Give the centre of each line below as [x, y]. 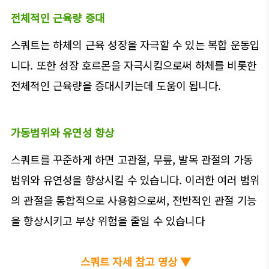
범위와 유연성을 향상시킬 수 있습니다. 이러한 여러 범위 [135, 179]
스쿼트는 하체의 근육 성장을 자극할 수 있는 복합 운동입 [135, 44]
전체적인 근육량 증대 [58, 17]
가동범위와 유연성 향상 [63, 132]
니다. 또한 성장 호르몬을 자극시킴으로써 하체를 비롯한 [134, 65]
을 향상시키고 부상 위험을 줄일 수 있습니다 [108, 220]
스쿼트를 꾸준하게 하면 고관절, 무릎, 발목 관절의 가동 [132, 159]
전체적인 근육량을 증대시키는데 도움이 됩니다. [116, 85]
